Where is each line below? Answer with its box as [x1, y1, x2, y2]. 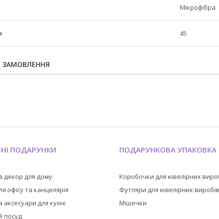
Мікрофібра [180, 3, 216, 12]
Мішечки [119, 198, 147, 207]
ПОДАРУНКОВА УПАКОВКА [119, 145, 217, 154]
